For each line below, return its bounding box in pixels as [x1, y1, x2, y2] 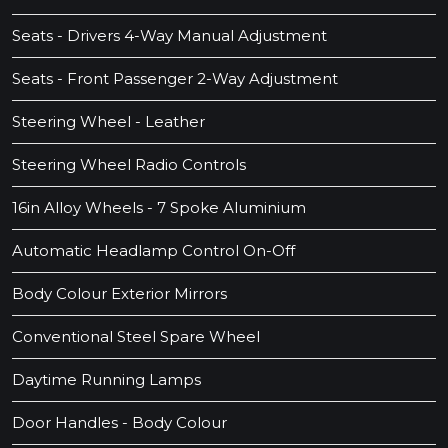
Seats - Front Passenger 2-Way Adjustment [12, 69, 338, 89]
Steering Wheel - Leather [12, 112, 205, 132]
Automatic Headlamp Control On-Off [12, 241, 295, 261]
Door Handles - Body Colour [12, 413, 227, 433]
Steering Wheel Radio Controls [12, 155, 246, 175]
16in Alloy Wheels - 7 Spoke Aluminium [12, 198, 306, 218]
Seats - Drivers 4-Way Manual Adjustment [12, 26, 327, 46]
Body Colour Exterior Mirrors [12, 284, 227, 304]
